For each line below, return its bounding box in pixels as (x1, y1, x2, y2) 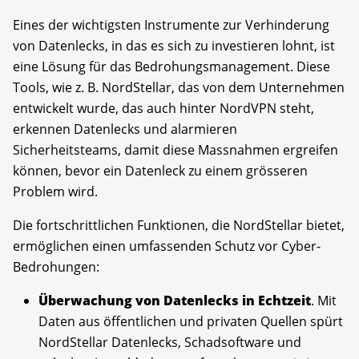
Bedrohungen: (13, 257, 99, 276)
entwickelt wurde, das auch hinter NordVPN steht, (13, 99, 314, 117)
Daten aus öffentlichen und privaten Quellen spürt (38, 312, 343, 330)
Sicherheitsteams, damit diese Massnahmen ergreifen (13, 140, 338, 159)
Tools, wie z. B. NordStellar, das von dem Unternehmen (13, 78, 345, 96)
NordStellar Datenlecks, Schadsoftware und (38, 333, 301, 351)
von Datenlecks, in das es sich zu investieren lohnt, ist (13, 36, 335, 54)
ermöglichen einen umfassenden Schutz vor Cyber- (13, 236, 321, 255)
